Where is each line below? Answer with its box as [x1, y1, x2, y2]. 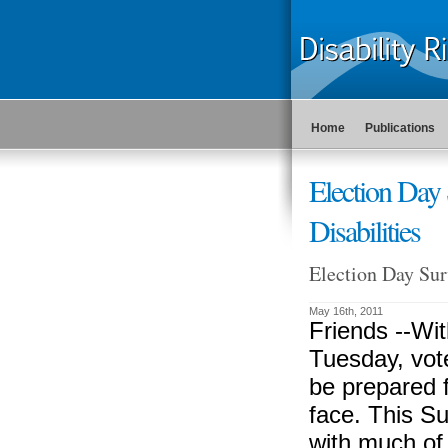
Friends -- [308, 317, 411, 344]
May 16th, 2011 [308, 305, 383, 317]
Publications [364, 121, 435, 135]
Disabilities [308, 210, 420, 250]
